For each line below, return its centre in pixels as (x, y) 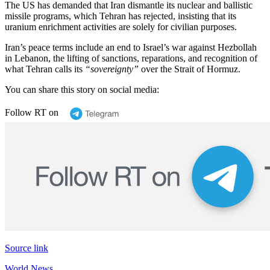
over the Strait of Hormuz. (190, 69)
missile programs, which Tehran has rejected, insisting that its (121, 16)
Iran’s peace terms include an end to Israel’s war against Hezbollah (131, 47)
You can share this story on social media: (82, 89)
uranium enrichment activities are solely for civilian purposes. (121, 27)
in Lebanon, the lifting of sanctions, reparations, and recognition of (131, 58)
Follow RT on (32, 112)
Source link (27, 248)
